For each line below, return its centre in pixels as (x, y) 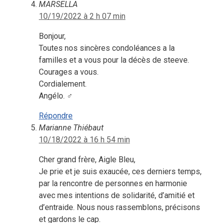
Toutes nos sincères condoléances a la (107, 48)
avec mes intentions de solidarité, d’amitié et (117, 196)
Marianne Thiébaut (71, 128)
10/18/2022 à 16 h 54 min (84, 140)
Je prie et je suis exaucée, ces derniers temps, (120, 172)
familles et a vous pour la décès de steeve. (114, 60)
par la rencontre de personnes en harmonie (113, 184)
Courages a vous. (69, 72)
